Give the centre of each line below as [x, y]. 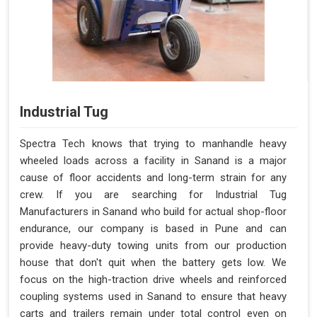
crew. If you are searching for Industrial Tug [153, 195]
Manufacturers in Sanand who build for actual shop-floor [153, 212]
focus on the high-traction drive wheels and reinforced [153, 280]
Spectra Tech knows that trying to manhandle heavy [153, 144]
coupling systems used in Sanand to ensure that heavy [153, 297]
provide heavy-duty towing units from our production [153, 246]
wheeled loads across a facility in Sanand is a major [153, 161]
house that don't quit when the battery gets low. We [153, 263]
